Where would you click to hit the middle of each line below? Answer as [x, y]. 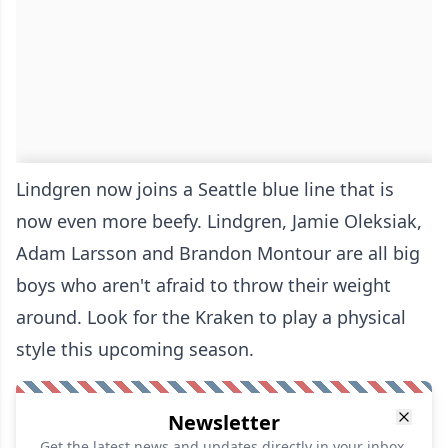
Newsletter [224, 423]
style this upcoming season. [135, 349]
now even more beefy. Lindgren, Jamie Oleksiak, [219, 221]
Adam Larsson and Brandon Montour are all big [218, 253]
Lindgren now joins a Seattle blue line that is [205, 189]
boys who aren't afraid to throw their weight [203, 285]
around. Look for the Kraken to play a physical [211, 317]
